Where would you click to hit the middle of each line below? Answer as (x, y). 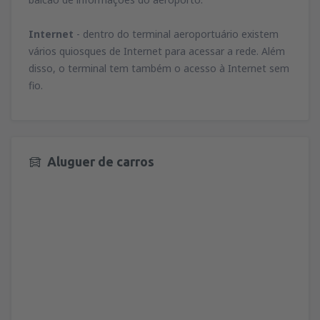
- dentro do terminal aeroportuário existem (177, 34)
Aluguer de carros (101, 162)
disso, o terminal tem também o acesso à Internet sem (159, 69)
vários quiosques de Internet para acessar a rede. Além (157, 51)
